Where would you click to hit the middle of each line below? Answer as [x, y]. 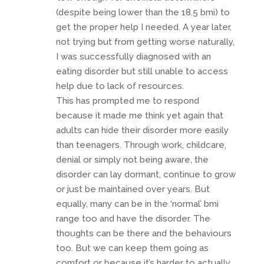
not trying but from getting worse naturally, [145, 42]
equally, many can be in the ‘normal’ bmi [137, 204]
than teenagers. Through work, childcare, [141, 145]
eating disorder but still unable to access [142, 71]
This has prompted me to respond [127, 100]
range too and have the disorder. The [133, 218]
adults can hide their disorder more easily [142, 130]
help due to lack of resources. [120, 86]
